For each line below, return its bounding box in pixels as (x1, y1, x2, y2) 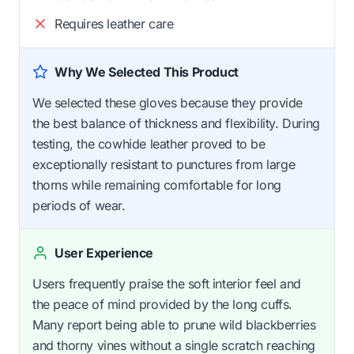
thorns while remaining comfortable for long (32, 176, 281, 193)
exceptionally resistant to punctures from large (32, 156, 296, 172)
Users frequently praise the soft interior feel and (32, 275, 302, 292)
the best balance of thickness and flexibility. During (32, 115, 320, 131)
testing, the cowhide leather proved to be (32, 135, 265, 152)
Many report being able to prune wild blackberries (32, 316, 316, 333)
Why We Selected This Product (55, 63, 239, 80)
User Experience (55, 244, 153, 261)
